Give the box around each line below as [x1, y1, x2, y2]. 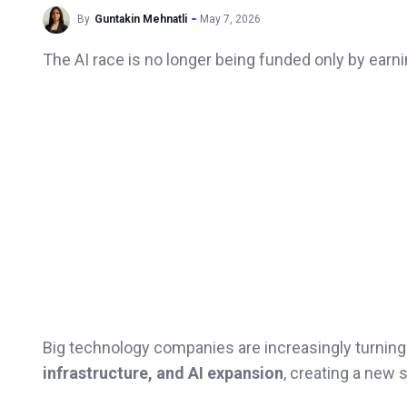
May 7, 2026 [200, 13, 261, 26]
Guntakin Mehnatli [94, 13, 187, 26]
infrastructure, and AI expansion [43, 362, 283, 382]
